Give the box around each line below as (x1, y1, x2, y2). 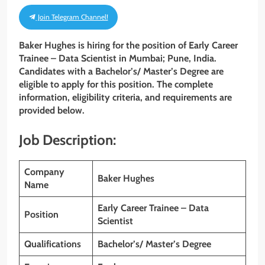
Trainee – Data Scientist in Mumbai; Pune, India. (19, 52, 216, 64)
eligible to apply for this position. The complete (19, 78, 213, 90)
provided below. (19, 104, 85, 116)
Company (24, 166, 64, 177)
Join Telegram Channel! (34, 12, 111, 22)
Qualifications (24, 238, 81, 250)
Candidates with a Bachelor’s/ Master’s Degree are (19, 65, 224, 77)
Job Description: (19, 131, 116, 148)
